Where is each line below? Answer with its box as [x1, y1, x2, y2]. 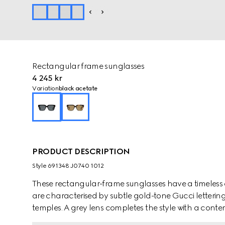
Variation [32, 85, 59, 92]
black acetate [58, 85, 98, 92]
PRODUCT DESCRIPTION [32, 147, 130, 156]
